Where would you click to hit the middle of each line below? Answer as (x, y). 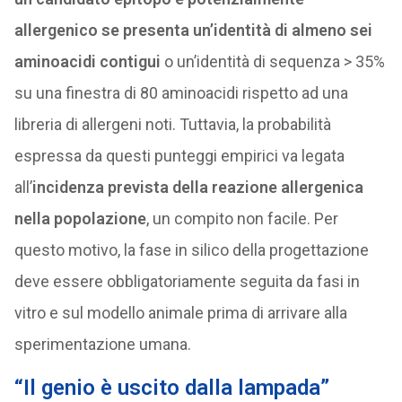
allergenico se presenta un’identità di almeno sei (193, 30)
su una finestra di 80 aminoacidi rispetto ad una (181, 93)
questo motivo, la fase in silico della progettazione (191, 250)
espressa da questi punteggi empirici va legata (179, 156)
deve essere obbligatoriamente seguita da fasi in (187, 281)
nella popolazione (80, 218)
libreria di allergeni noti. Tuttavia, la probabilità (172, 124)
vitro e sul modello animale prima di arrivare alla (180, 313)
